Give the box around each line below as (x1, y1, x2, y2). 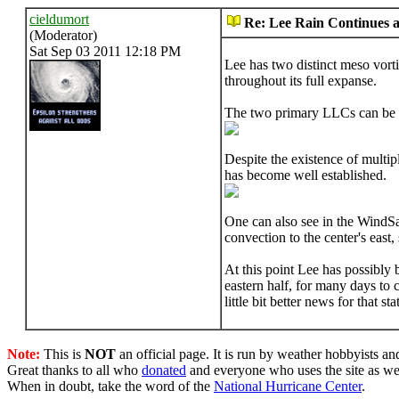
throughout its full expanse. (224, 73, 377, 88)
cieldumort (29, 12, 89, 27)
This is (40, 346, 85, 362)
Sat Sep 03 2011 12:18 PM (29, 44, 181, 59)
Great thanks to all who (7, 362, 142, 378)
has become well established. (224, 167, 387, 183)
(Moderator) (29, 28, 97, 43)
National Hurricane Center (214, 379, 362, 394)
